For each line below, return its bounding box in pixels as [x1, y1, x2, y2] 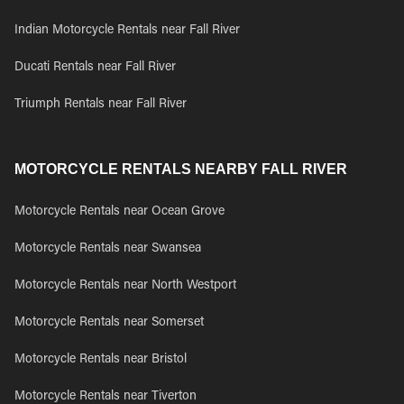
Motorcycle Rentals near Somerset [14, 317, 204, 329]
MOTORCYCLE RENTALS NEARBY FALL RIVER [14, 161, 347, 177]
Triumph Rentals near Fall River [14, 98, 187, 111]
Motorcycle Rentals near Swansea [14, 243, 201, 255]
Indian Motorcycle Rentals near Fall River [14, 24, 240, 37]
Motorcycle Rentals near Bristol [14, 353, 187, 366]
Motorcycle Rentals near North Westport [14, 280, 236, 292]
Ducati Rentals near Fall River [14, 61, 176, 74]
